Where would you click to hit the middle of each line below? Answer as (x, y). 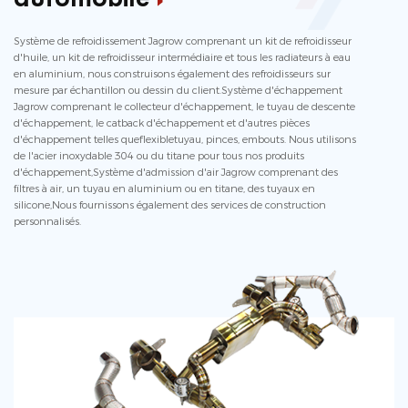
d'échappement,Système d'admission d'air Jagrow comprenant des (176, 172)
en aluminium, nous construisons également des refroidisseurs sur (172, 73)
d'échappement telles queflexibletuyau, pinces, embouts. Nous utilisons (185, 139)
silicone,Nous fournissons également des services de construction (170, 204)
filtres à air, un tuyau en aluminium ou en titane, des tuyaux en (164, 188)
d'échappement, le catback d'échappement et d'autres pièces (162, 122)
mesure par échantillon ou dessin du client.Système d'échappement (178, 90)
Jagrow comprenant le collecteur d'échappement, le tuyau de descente (184, 106)
